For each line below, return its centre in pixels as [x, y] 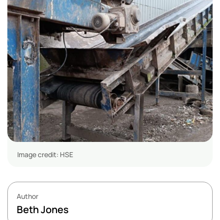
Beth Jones [43, 210]
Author [27, 196]
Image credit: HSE [45, 155]
